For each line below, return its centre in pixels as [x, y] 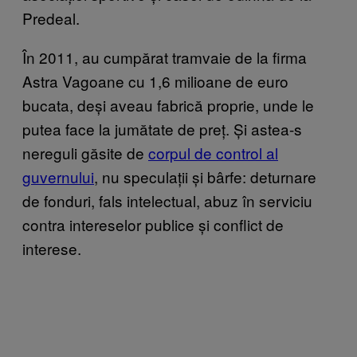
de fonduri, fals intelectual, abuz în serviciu [167, 201]
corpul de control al [213, 153]
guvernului [58, 177]
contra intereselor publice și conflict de [153, 225]
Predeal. [51, 18]
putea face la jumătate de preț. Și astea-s [162, 129]
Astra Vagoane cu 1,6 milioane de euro [155, 81]
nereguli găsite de [85, 153]
